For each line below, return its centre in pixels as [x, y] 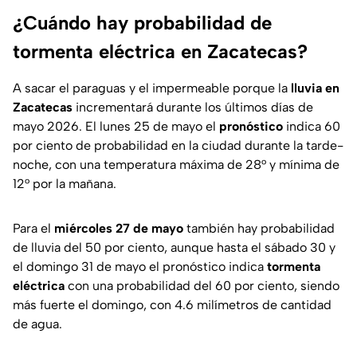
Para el [33, 229]
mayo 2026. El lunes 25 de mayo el [116, 127]
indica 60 [312, 127]
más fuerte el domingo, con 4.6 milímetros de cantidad [172, 305]
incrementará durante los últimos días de [193, 108]
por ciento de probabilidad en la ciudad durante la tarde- [178, 146]
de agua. [37, 324]
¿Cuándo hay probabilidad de [142, 23]
